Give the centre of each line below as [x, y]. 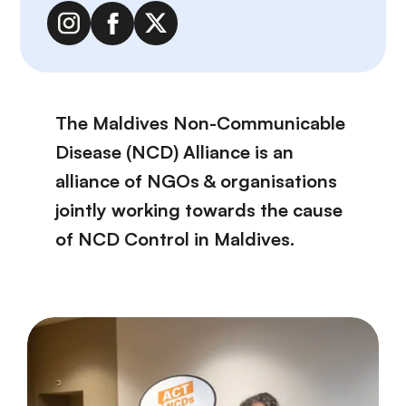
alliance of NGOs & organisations [196, 181]
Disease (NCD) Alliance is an [174, 152]
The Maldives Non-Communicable [200, 123]
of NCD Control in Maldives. [175, 239]
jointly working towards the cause [199, 210]
